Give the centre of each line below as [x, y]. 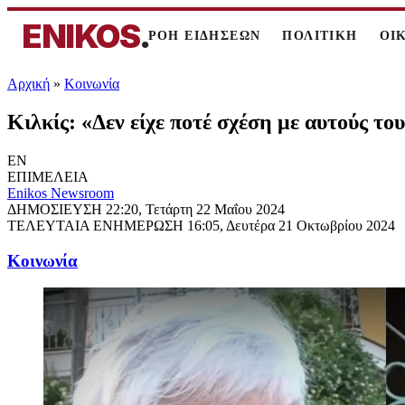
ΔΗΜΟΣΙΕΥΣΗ [57, 209]
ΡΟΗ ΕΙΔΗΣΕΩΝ [204, 36]
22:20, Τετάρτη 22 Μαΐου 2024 [195, 209]
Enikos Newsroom [61, 193]
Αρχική [28, 84]
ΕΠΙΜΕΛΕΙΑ [48, 176]
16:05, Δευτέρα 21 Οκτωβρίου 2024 [291, 225]
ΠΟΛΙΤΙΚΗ [320, 36]
